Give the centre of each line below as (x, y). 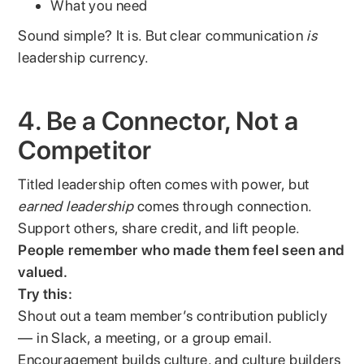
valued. (43, 271)
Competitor (85, 150)
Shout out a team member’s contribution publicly (173, 315)
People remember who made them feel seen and (181, 249)
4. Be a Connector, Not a (158, 121)
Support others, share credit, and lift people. (159, 227)
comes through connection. (223, 206)
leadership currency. (84, 57)
